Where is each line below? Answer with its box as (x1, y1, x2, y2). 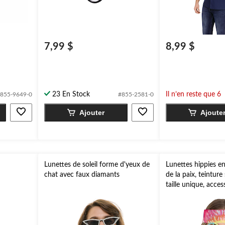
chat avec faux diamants (44, 171, 120, 178)
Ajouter (79, 108, 104, 117)
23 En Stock (52, 91, 90, 98)
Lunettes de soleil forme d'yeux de (44, 161, 150, 168)
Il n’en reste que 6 (165, 91, 221, 98)
